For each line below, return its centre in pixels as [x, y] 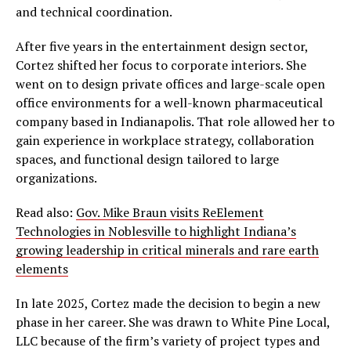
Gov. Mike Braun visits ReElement [170, 213]
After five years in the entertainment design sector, [162, 47]
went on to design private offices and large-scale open [170, 84]
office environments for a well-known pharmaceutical [169, 103]
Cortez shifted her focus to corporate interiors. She [161, 65]
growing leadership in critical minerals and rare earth [167, 250]
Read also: [46, 213]
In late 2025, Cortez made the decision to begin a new [168, 304]
